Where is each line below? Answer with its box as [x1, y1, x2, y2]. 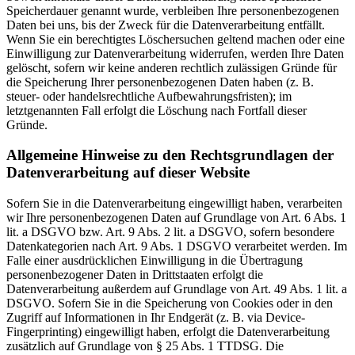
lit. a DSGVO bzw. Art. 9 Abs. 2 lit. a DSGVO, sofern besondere [6, 224, 334, 239]
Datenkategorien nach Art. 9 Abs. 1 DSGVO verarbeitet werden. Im [6, 239, 347, 253]
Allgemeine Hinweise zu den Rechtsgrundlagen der [6, 147, 334, 164]
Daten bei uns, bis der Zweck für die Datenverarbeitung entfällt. [6, 17, 325, 32]
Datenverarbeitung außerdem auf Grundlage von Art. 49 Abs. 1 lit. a [6, 281, 347, 296]
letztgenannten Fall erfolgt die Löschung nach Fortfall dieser [6, 103, 307, 117]
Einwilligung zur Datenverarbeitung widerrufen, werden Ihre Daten [6, 46, 344, 60]
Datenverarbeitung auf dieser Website [6, 164, 250, 181]
